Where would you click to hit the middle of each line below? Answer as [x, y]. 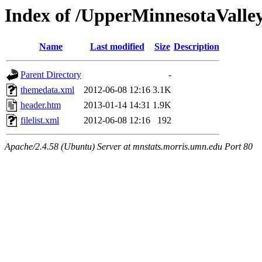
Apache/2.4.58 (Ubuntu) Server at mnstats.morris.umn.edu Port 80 [129, 147]
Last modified [117, 47]
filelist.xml [40, 120]
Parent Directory [51, 75]
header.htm [41, 105]
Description [196, 47]
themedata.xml [47, 90]
